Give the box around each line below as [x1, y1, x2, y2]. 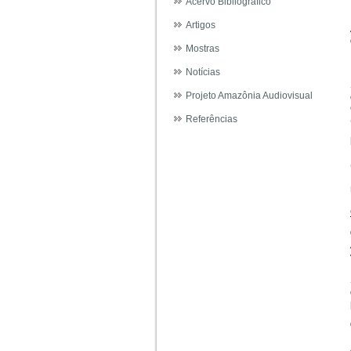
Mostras [186, 43, 219, 54]
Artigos [186, 20, 215, 31]
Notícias [186, 67, 220, 78]
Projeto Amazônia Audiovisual [186, 90, 313, 101]
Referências [186, 114, 237, 125]
